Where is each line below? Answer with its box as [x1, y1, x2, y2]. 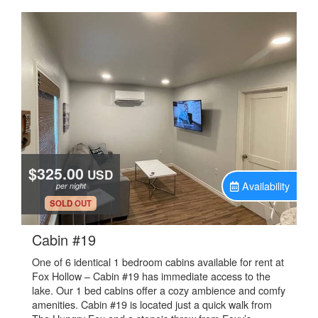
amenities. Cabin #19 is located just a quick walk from [32, 297, 272, 312]
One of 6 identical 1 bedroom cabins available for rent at [32, 254, 284, 269]
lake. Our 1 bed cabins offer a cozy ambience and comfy [32, 283, 285, 297]
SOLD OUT [50, 197, 92, 209]
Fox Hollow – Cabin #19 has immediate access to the [32, 268, 270, 283]
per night [55, 180, 86, 191]
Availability [242, 178, 290, 193]
